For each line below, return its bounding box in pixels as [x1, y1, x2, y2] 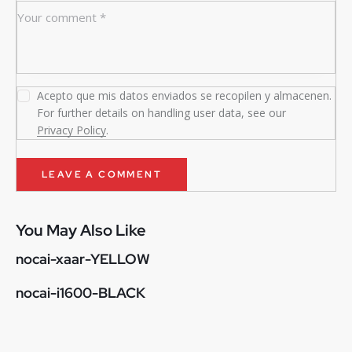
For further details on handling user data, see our [37, 105, 287, 121]
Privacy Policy [37, 123, 107, 138]
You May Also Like [16, 220, 146, 241]
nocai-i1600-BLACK [16, 284, 145, 302]
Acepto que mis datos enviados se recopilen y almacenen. [37, 88, 332, 104]
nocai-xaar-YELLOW [16, 250, 150, 269]
